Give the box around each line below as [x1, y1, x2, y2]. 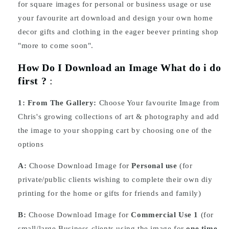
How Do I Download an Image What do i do [18, 62, 221, 74]
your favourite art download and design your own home [18, 13, 213, 22]
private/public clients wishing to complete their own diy [18, 175, 213, 184]
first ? [18, 75, 47, 87]
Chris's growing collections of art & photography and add [18, 112, 219, 121]
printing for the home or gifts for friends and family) [18, 189, 204, 197]
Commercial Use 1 [131, 210, 199, 219]
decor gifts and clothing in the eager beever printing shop [18, 27, 219, 36]
